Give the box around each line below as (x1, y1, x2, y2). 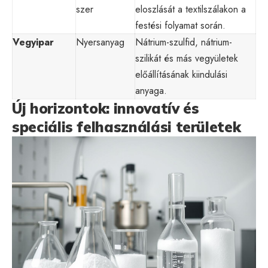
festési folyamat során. (135, 18, 226, 32)
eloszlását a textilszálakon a (135, 2, 246, 16)
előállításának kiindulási (135, 67, 227, 81)
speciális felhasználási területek (12, 117, 241, 136)
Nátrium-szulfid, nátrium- (135, 35, 232, 49)
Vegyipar (13, 35, 54, 49)
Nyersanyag (76, 35, 124, 49)
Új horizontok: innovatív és (12, 99, 199, 117)
